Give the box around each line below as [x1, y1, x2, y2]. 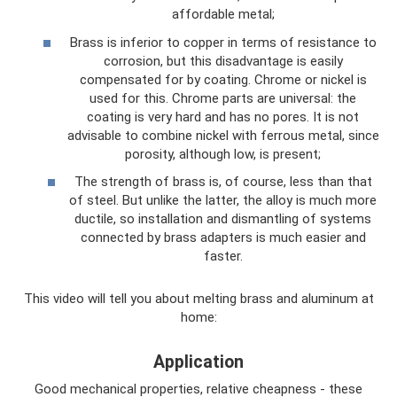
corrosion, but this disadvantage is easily [103, 52, 343, 69]
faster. [203, 248, 243, 264]
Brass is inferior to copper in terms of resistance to [69, 34, 377, 51]
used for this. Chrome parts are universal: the [90, 90, 356, 106]
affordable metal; [171, 6, 275, 22]
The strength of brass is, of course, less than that [74, 174, 372, 190]
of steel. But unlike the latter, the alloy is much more [69, 192, 377, 208]
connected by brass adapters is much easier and [80, 230, 366, 245]
